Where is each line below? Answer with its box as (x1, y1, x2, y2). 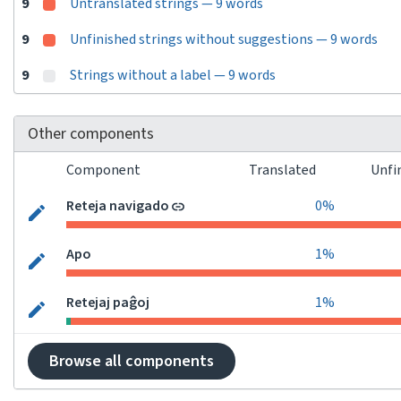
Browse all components (49, 350, 214, 372)
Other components (28, 123, 154, 145)
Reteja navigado (66, 196, 169, 216)
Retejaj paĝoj (66, 293, 149, 312)
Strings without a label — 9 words (70, 65, 276, 85)
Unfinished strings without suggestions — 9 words (70, 30, 378, 49)
